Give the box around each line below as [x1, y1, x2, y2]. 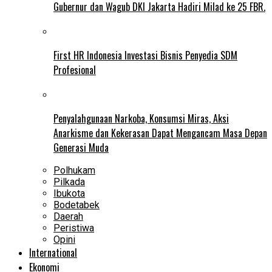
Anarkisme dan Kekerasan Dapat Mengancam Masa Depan [53, 125, 267, 140]
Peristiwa [53, 222, 94, 234]
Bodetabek [53, 199, 100, 211]
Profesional [53, 62, 96, 77]
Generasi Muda [53, 140, 109, 155]
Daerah [53, 210, 83, 222]
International [29, 245, 77, 260]
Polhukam [53, 164, 95, 176]
